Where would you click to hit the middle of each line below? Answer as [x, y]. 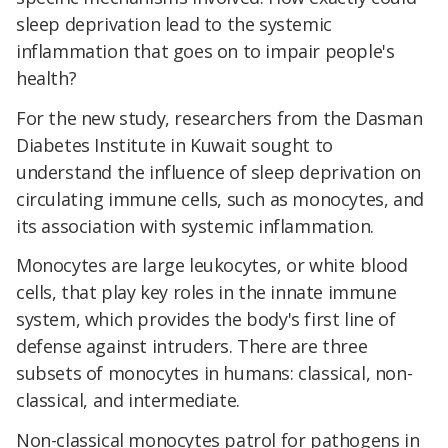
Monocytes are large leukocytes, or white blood [212, 265]
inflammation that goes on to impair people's [205, 50]
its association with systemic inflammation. [195, 225]
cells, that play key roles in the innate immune [206, 292]
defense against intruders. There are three [192, 346]
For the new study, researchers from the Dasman [219, 117]
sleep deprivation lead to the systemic [174, 23]
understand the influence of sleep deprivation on [218, 171]
